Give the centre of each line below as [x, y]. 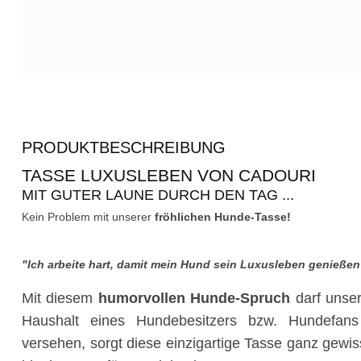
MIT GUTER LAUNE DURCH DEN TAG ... [158, 195]
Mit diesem [60, 298]
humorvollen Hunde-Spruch [194, 298]
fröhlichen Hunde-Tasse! [223, 216]
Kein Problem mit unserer [88, 216]
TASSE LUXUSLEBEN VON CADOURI [169, 175]
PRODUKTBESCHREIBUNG [124, 147]
